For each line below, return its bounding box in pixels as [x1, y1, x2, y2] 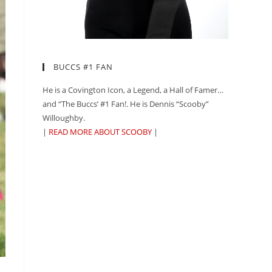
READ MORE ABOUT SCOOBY [49, 126, 152, 138]
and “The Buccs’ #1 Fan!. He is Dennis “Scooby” [42, 98, 209, 110]
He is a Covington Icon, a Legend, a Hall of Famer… [42, 84, 223, 96]
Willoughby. [42, 112, 85, 124]
